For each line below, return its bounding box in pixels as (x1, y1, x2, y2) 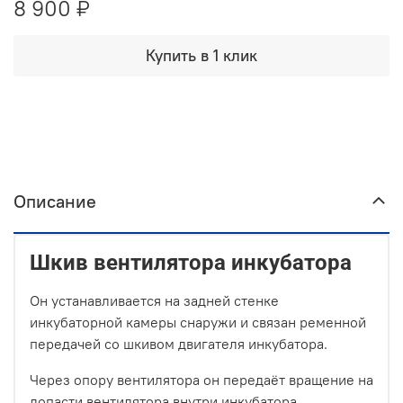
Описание (13, 190, 96, 213)
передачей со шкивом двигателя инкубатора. (30, 335, 327, 354)
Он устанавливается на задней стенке (30, 291, 279, 310)
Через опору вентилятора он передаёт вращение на (30, 371, 373, 390)
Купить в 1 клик (146, 44, 257, 66)
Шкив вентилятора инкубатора (30, 250, 352, 276)
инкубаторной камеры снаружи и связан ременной (30, 313, 366, 332)
